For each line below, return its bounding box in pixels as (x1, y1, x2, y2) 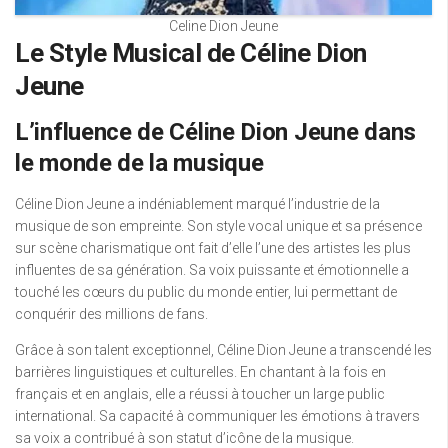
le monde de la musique (15, 149, 264, 178)
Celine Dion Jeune (169, 18, 278, 35)
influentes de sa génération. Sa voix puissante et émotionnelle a (15, 262, 409, 279)
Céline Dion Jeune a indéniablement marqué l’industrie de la (15, 196, 380, 213)
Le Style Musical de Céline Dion (15, 38, 367, 69)
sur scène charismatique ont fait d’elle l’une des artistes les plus (15, 240, 411, 257)
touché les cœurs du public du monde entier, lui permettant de (15, 284, 397, 301)
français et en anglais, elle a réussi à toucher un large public (15, 386, 385, 403)
